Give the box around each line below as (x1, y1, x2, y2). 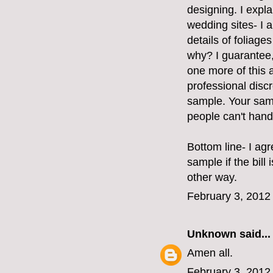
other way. (187, 171, 237, 184)
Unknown (187, 228, 236, 241)
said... (236, 228, 271, 241)
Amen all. (187, 247, 233, 260)
